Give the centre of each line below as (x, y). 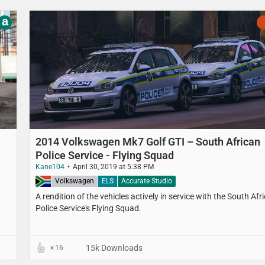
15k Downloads (113, 248)
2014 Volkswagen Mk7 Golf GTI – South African (148, 141)
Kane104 (50, 167)
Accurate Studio (147, 181)
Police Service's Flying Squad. (88, 208)
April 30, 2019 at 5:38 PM (113, 167)
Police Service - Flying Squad (105, 155)
